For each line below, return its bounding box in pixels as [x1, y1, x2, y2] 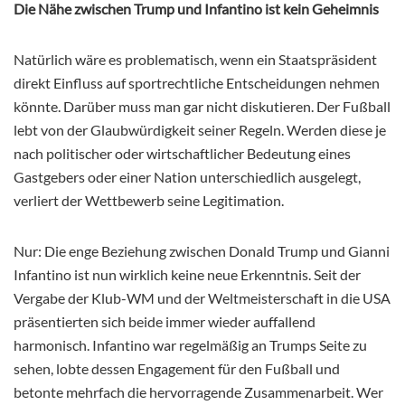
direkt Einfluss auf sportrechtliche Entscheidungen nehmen [14, 73, 380, 91]
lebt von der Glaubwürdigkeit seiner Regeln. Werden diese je [14, 120, 386, 138]
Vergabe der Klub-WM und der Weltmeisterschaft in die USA [14, 288, 391, 306]
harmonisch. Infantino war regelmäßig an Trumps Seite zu [14, 335, 367, 353]
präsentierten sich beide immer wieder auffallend [14, 312, 316, 330]
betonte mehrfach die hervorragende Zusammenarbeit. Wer [14, 382, 383, 400]
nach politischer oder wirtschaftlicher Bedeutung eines [14, 144, 351, 162]
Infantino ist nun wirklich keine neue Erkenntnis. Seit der [14, 265, 361, 283]
